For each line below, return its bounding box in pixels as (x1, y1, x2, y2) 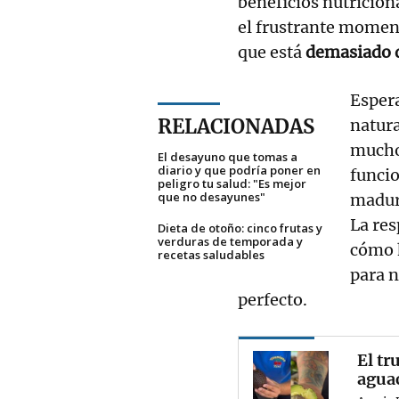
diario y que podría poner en (158, 161, 321, 178)
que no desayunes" (158, 188, 265, 205)
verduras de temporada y (158, 232, 303, 249)
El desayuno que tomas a (158, 148, 297, 165)
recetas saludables (158, 246, 265, 263)
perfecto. (238, 289, 307, 310)
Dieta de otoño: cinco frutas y (158, 219, 322, 236)
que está (238, 41, 305, 62)
